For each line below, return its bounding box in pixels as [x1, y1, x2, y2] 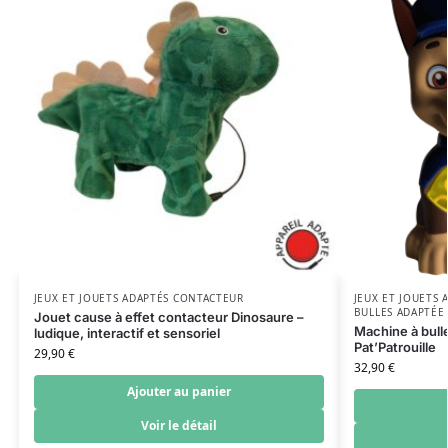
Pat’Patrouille [353, 338, 436, 355]
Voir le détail [140, 416, 217, 434]
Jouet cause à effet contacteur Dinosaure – [33, 308, 304, 325]
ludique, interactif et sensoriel [33, 324, 220, 341]
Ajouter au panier [126, 382, 231, 400]
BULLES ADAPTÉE [353, 304, 445, 319]
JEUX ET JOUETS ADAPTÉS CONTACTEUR [33, 290, 244, 305]
